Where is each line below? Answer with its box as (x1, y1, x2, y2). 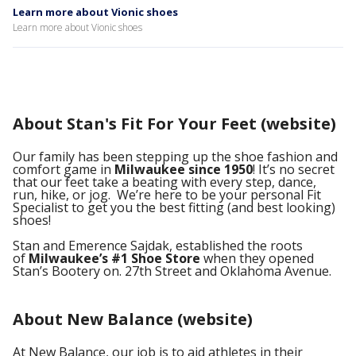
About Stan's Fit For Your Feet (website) (13, 113, 336, 134)
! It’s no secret (253, 161, 335, 178)
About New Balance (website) (13, 308, 253, 330)
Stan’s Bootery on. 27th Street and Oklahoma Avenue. (13, 262, 331, 280)
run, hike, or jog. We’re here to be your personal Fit (13, 186, 321, 203)
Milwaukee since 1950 (114, 161, 253, 178)
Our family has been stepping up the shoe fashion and (13, 148, 338, 165)
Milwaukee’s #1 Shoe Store (29, 250, 200, 267)
